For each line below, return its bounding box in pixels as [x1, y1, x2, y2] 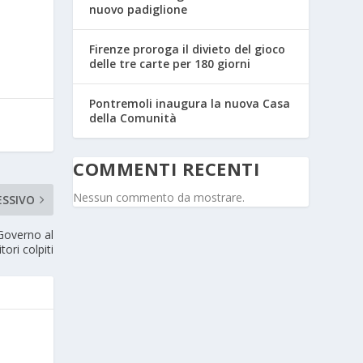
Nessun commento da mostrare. [73, 190, 246, 206]
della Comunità [89, 110, 177, 126]
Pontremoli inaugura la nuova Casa [89, 96, 291, 112]
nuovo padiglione [89, 2, 188, 18]
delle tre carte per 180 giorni [89, 56, 251, 72]
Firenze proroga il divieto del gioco [89, 41, 286, 58]
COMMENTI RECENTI [73, 156, 260, 181]
